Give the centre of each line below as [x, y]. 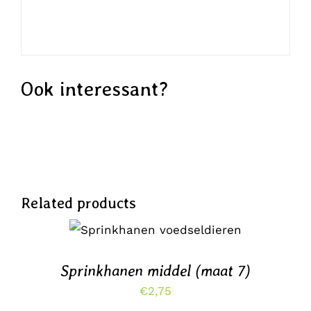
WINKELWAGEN [145, 234]
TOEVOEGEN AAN [155, 219]
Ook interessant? [94, 89]
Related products [78, 202]
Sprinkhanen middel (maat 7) [155, 270]
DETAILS [105, 246]
